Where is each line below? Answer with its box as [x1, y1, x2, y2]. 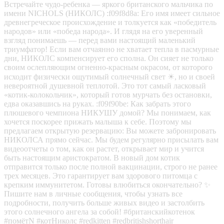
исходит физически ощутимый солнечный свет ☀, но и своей [4, 72, 215, 81]
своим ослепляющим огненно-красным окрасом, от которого [4, 62, 212, 71]
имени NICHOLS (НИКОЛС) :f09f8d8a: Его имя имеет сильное [4, 8, 220, 17]
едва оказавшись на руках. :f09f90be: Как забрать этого [4, 99, 191, 108]
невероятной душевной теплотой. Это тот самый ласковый [4, 81, 206, 90]
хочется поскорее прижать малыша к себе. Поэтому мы [4, 117, 191, 126]
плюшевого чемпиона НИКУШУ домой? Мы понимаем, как [4, 108, 211, 117]
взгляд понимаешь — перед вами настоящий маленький [4, 35, 195, 44]
